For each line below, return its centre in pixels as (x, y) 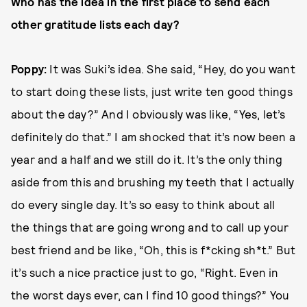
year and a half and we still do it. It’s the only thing (147, 159)
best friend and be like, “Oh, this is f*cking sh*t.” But (153, 249)
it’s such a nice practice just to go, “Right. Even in (145, 272)
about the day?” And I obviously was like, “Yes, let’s (148, 114)
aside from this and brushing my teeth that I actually (153, 182)
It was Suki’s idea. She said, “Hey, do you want (172, 69)
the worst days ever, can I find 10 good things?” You (150, 295)
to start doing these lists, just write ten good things (152, 91)
